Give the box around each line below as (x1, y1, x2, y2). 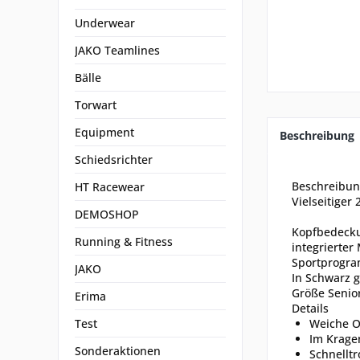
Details (292, 301, 329, 316)
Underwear (75, 15, 135, 31)
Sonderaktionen (75, 343, 161, 358)
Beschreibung (280, 128, 354, 143)
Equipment (75, 125, 134, 140)
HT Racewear (75, 179, 145, 194)
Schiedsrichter (75, 152, 153, 167)
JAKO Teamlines (75, 43, 160, 58)
